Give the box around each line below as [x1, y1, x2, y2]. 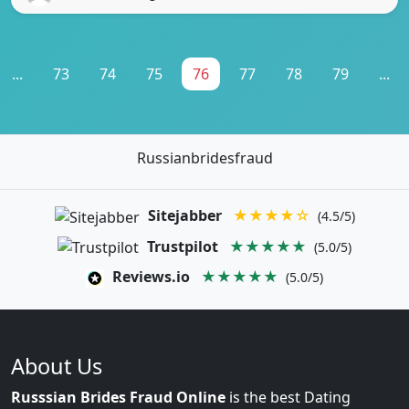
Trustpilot [147, 236, 218, 257]
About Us [11, 351, 102, 382]
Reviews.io [112, 267, 190, 288]
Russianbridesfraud [136, 147, 273, 168]
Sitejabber [147, 204, 222, 225]
